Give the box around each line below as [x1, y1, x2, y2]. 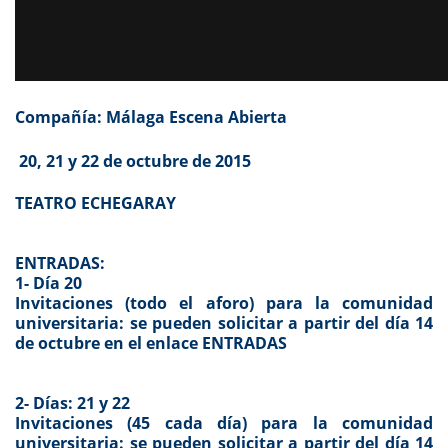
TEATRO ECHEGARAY [15, 192, 176, 215]
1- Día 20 [15, 272, 82, 295]
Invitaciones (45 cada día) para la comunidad [15, 412, 433, 435]
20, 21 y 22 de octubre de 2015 [19, 150, 251, 173]
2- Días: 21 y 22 [15, 392, 130, 415]
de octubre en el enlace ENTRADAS [15, 332, 287, 355]
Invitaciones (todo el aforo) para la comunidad [15, 292, 433, 315]
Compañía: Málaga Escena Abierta [15, 106, 287, 129]
